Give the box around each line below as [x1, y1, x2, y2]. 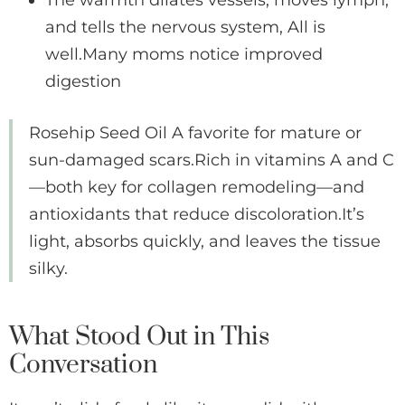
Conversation [9, 349, 158, 381]
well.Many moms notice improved [45, 44, 323, 65]
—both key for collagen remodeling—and [29, 177, 364, 198]
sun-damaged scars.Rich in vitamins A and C [29, 150, 394, 171]
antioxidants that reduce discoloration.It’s [29, 204, 364, 225]
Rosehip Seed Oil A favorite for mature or [29, 123, 362, 144]
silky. [29, 259, 68, 279]
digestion [45, 71, 121, 92]
